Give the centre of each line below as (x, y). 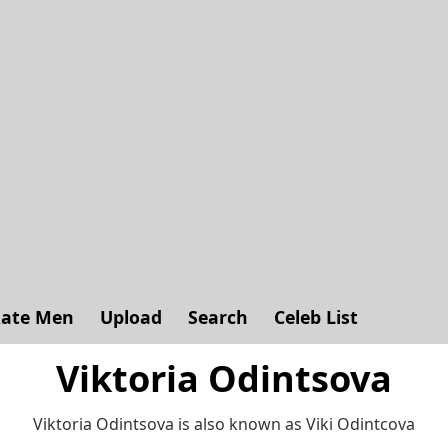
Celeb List (316, 317)
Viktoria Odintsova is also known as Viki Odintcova (223, 424)
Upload (131, 317)
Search (218, 317)
